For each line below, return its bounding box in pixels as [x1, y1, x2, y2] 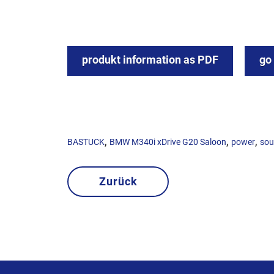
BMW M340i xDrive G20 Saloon [109, 137, 226, 147]
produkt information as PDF [82, 53, 218, 67]
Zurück [98, 175, 138, 188]
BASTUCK [67, 137, 105, 147]
